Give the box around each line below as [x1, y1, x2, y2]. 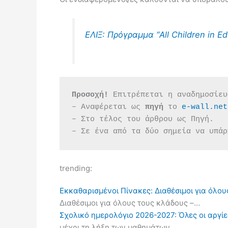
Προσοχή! [72, 90, 108, 99]
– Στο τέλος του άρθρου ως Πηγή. [72, 115, 214, 124]
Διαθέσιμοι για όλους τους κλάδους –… [60, 197, 200, 208]
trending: [60, 163, 92, 173]
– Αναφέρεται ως [72, 102, 145, 111]
